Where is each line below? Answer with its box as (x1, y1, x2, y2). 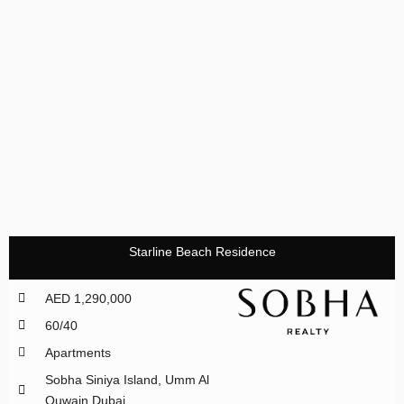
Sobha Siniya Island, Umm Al (44, 372, 209, 387)
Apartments (44, 344, 111, 360)
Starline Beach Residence (128, 243, 276, 259)
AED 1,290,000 (44, 290, 132, 306)
